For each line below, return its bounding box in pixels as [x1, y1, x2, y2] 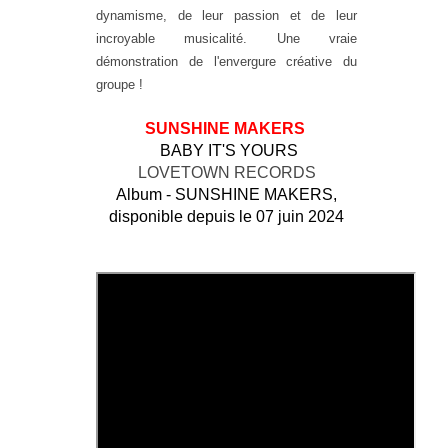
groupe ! [96, 76, 143, 92]
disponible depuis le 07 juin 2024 [109, 207, 344, 225]
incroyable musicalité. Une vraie [96, 30, 357, 46]
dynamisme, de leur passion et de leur [96, 7, 357, 23]
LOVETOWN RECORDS [137, 163, 316, 181]
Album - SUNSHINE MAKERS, [116, 185, 337, 203]
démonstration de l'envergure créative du [96, 53, 357, 69]
